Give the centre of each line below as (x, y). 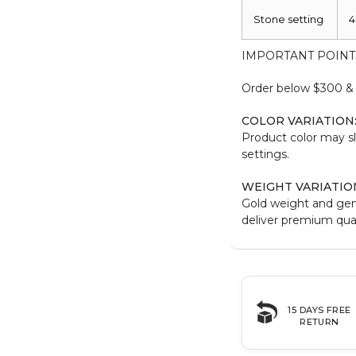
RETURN (319, 322)
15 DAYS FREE (319, 310)
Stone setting (289, 19)
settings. (266, 154)
